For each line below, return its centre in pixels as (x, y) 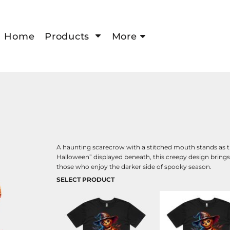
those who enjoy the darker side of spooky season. (134, 167)
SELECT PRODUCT (86, 179)
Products (69, 36)
